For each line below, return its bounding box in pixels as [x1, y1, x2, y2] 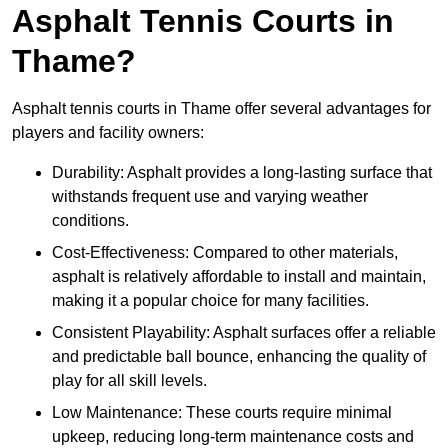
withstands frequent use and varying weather [52, 188, 368, 206]
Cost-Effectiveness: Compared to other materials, [52, 244, 398, 262]
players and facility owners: [12, 124, 204, 142]
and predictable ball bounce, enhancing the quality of [52, 348, 426, 366]
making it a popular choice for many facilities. [52, 292, 369, 310]
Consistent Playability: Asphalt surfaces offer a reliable [52, 324, 436, 342]
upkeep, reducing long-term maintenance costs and [52, 428, 414, 446]
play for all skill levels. [52, 372, 207, 390]
